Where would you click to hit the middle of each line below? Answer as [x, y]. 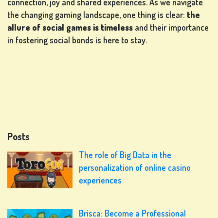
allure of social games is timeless [70, 27]
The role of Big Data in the [125, 155]
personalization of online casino [135, 168]
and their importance [171, 27]
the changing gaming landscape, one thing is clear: [97, 15]
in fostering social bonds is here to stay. [77, 40]
